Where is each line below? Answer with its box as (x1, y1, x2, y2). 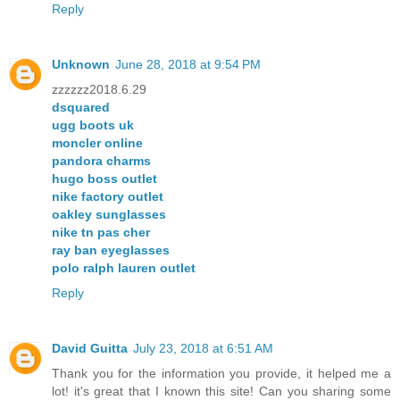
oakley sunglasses (52, 207, 166, 222)
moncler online (52, 136, 143, 151)
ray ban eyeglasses (52, 243, 170, 258)
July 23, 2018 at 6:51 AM (133, 341, 273, 356)
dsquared (52, 100, 110, 115)
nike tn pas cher (52, 225, 150, 240)
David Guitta (52, 341, 128, 356)
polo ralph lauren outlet (52, 261, 196, 276)
